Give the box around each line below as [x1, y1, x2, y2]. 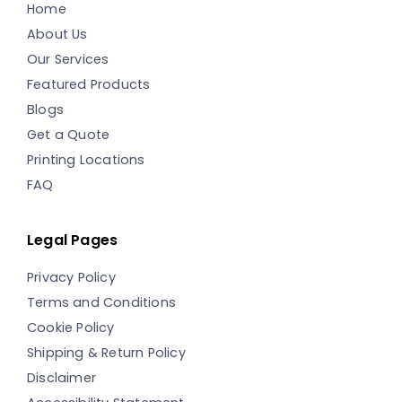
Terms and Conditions [27, 293, 176, 311]
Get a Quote [27, 125, 110, 144]
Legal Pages [27, 229, 118, 250]
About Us [27, 24, 88, 43]
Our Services [27, 49, 109, 68]
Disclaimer [27, 368, 96, 387]
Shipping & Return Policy [27, 343, 186, 362]
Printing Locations [27, 150, 145, 169]
